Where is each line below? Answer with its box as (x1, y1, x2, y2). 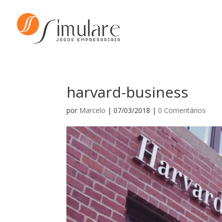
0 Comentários (158, 106, 206, 115)
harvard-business (66, 82, 189, 102)
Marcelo (79, 106, 106, 115)
